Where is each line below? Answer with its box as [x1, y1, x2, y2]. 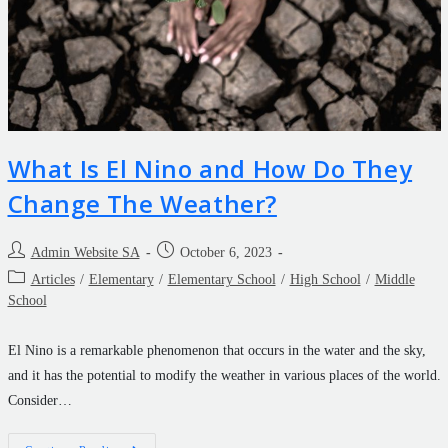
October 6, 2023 [179, 245, 272, 261]
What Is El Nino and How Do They [7, 152, 413, 186]
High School [289, 272, 361, 288]
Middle [374, 272, 415, 288]
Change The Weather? [7, 187, 277, 221]
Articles [30, 272, 75, 288]
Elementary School [167, 272, 276, 288]
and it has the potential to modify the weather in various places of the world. [7, 368, 441, 384]
